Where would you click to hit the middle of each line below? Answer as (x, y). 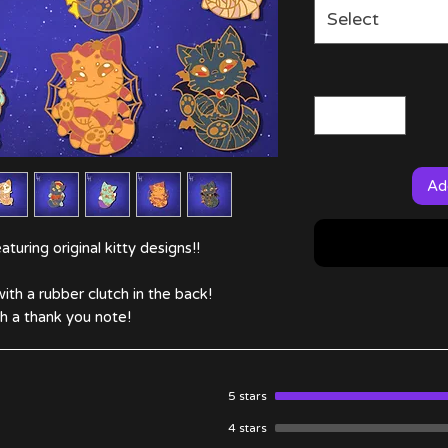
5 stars (247, 396)
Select (353, 19)
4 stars (247, 428)
